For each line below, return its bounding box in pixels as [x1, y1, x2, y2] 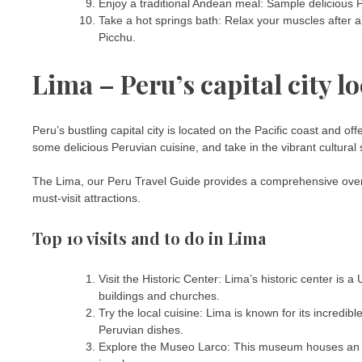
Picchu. [99, 30, 136, 44]
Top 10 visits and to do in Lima [32, 227, 266, 250]
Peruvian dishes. [99, 322, 183, 336]
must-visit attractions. [32, 191, 141, 204]
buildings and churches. [99, 288, 220, 302]
